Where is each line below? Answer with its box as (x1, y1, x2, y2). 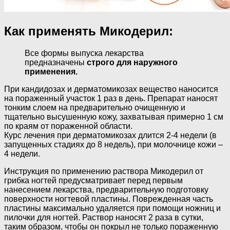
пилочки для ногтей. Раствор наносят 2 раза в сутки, (4, 213, 203, 222)
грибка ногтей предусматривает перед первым (4, 176, 183, 185)
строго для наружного (87, 58, 178, 67)
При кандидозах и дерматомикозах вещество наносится (4, 85, 218, 94)
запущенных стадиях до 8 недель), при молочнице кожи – (4, 140, 223, 149)
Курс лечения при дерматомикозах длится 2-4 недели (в (4, 131, 217, 140)
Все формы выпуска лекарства (25, 49, 144, 58)
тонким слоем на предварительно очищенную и (4, 103, 185, 112)
